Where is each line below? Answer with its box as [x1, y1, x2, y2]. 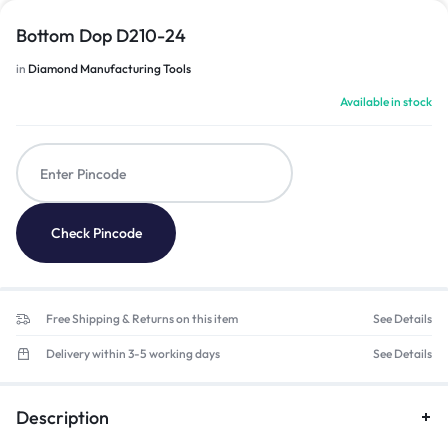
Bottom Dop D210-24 [16, 24, 186, 47]
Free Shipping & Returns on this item [46, 311, 238, 327]
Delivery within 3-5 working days [46, 346, 220, 362]
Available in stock [340, 94, 432, 109]
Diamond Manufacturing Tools [28, 61, 191, 76]
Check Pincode [50, 224, 142, 242]
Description [16, 405, 109, 429]
